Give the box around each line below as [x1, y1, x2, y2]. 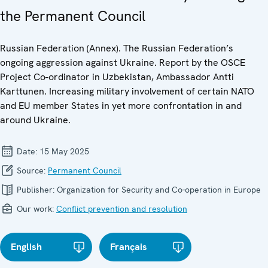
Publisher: [14, 184, 57, 195]
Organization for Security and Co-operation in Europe [57, 184, 261, 195]
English [11, 240, 42, 253]
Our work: [14, 203, 56, 214]
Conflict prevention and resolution [56, 203, 187, 214]
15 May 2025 [39, 145, 89, 157]
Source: [14, 165, 48, 176]
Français [110, 240, 148, 253]
